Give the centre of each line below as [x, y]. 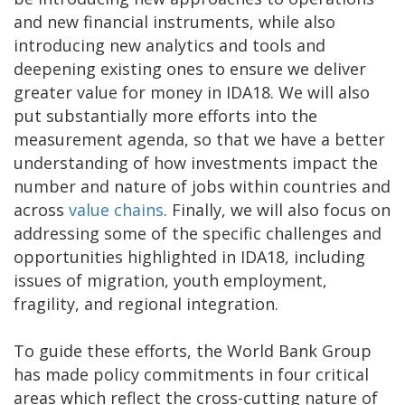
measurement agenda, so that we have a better [199, 140]
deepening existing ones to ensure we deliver [190, 69]
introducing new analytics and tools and [170, 46]
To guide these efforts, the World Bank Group [193, 351]
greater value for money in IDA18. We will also [192, 93]
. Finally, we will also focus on [277, 210]
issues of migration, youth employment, [170, 281]
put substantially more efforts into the [165, 116]
